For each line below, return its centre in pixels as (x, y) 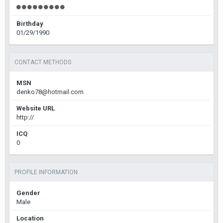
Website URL (36, 108)
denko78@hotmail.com (50, 92)
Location (30, 218)
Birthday (30, 24)
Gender (28, 193)
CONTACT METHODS (43, 62)
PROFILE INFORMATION (46, 172)
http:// (25, 117)
